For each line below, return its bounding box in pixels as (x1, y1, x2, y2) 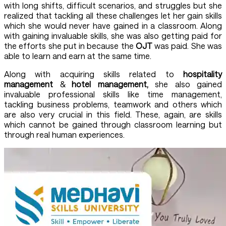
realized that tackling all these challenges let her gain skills (4, 11, 222, 21)
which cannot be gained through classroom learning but (4, 120, 222, 130)
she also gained (155, 79, 222, 89)
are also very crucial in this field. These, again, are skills (4, 109, 222, 120)
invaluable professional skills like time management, (4, 89, 222, 99)
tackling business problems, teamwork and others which (4, 99, 222, 109)
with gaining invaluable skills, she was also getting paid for (4, 31, 222, 41)
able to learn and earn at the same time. (4, 51, 153, 61)
